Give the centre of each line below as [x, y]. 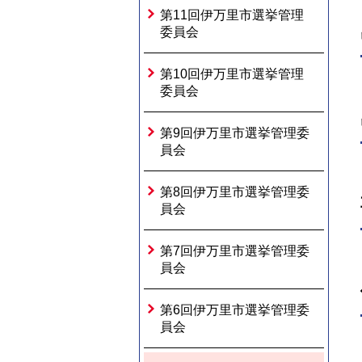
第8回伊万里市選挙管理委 [235, 192]
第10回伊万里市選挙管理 [232, 74]
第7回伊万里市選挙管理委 [235, 251]
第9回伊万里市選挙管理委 [235, 133]
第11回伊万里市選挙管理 [232, 15]
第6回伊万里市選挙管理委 [235, 310]
